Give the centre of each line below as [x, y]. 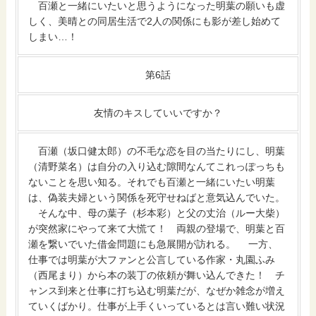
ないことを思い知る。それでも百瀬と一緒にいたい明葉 [152, 182]
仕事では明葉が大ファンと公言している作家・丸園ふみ [152, 260]
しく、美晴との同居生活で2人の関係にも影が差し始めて [155, 22]
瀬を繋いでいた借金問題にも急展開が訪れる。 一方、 [153, 244]
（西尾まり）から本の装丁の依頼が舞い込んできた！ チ [157, 275]
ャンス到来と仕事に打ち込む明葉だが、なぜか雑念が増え [157, 291]
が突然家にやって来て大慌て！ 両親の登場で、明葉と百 [157, 229]
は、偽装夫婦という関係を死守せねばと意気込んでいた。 [157, 198]
